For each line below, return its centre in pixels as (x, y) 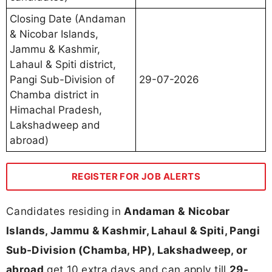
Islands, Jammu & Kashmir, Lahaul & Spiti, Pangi (133, 231)
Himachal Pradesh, (56, 110)
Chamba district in (54, 95)
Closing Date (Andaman (68, 19)
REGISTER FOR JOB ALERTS (136, 177)
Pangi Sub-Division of (62, 80)
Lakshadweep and (55, 125)
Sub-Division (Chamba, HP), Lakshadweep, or (127, 250)
